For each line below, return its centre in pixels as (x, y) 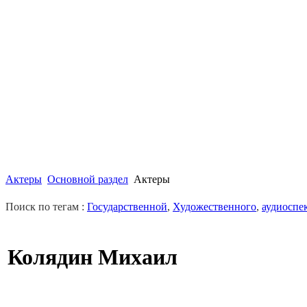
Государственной (127, 207)
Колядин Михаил (93, 257)
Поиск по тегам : (46, 207)
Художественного (214, 207)
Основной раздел (88, 179)
